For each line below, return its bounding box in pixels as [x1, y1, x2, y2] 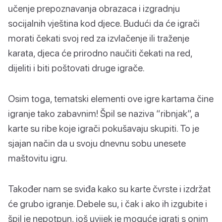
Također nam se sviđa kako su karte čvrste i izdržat [8, 182, 211, 194]
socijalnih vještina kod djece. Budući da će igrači [8, 17, 200, 29]
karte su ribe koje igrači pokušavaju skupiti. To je [8, 122, 199, 134]
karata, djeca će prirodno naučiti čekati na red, [8, 47, 192, 58]
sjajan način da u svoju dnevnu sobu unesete [8, 137, 186, 149]
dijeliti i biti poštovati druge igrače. [8, 61, 145, 73]
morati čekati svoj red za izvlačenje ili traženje [8, 32, 189, 44]
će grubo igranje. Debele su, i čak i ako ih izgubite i [8, 197, 207, 209]
